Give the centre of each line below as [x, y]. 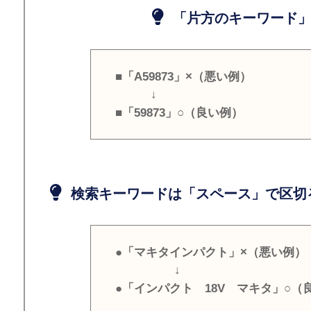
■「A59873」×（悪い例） [184, 76]
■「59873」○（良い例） [179, 112]
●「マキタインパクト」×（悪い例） [211, 252]
